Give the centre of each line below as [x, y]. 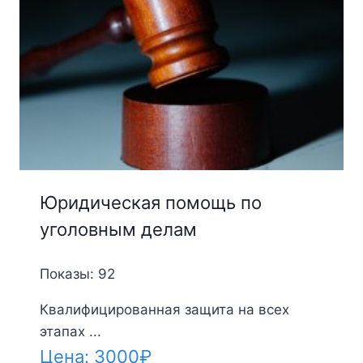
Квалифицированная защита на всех [164, 310]
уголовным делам [118, 230]
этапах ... [70, 332]
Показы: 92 [77, 274]
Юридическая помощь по [150, 203]
